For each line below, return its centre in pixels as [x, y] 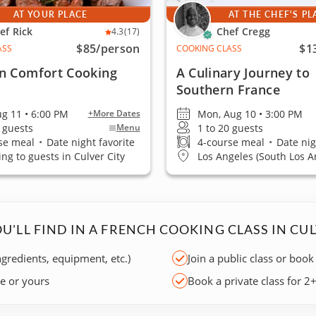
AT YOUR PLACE [50, 14]
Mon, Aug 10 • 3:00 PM [250, 114]
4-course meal [232, 142]
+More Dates [114, 113]
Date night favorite [90, 142]
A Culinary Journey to [243, 73]
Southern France [228, 90]
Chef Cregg [243, 31]
